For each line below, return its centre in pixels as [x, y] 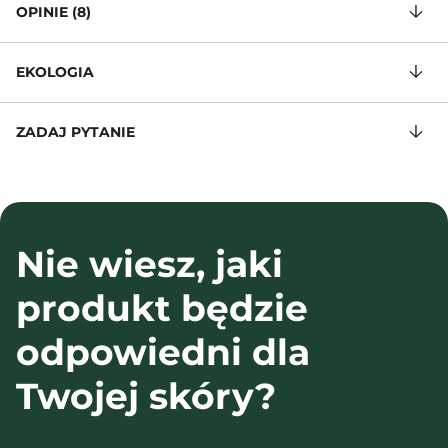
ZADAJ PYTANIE [75, 132]
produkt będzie [162, 308]
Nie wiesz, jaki [149, 264]
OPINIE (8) [53, 12]
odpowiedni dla [163, 352]
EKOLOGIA [55, 72]
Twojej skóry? [146, 396]
